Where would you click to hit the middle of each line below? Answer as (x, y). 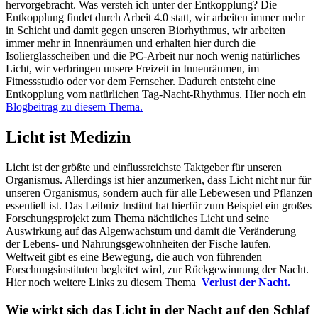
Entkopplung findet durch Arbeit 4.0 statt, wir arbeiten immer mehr (155, 18)
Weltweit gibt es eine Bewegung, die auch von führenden (134, 257)
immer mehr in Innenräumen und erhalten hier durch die (131, 43)
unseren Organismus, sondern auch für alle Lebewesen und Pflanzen (159, 193)
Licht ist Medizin (68, 137)
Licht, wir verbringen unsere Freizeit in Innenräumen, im (132, 69)
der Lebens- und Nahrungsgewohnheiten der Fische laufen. (138, 244)
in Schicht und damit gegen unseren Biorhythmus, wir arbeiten (146, 31)
